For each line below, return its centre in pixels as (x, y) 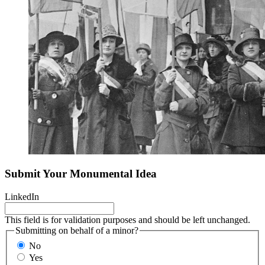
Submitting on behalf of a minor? (77, 231)
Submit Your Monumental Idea (81, 174)
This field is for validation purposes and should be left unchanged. (127, 220)
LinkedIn (22, 197)
